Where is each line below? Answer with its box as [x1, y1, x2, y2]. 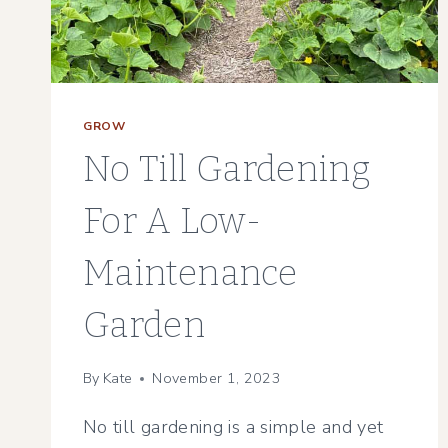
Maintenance [83, 251, 297, 294]
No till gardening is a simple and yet [83, 415, 384, 440]
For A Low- [83, 199, 263, 242]
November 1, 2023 [152, 368, 282, 389]
